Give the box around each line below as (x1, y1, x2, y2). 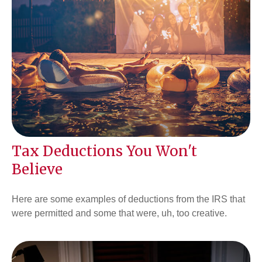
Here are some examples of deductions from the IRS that (12, 194, 245, 205)
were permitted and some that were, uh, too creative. (12, 208, 227, 219)
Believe (12, 160, 63, 179)
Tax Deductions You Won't (12, 142, 197, 161)
